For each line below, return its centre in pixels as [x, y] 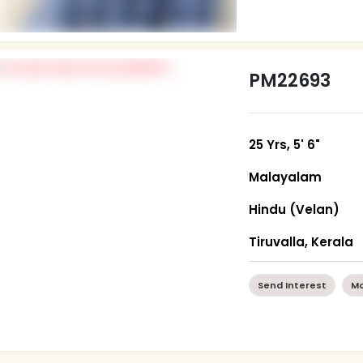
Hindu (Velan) [295, 209]
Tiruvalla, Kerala [301, 241]
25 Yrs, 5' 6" [285, 144]
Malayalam [286, 177]
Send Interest [293, 285]
